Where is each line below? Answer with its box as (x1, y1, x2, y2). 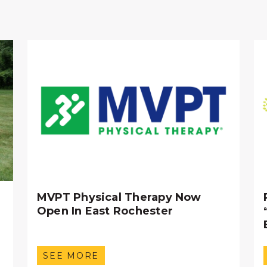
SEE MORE (43, 250, 99, 261)
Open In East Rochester (37, 204, 173, 218)
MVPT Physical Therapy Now (37, 191, 201, 204)
